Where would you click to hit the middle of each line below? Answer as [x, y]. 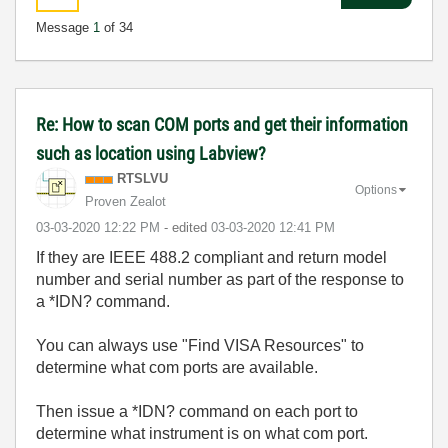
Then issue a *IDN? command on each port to [197, 411]
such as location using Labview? [151, 153]
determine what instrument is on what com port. [202, 433]
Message [64, 27]
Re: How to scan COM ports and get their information [222, 124]
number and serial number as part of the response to [220, 279]
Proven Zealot [125, 201]
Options [376, 189]
